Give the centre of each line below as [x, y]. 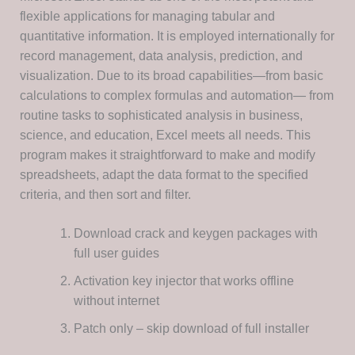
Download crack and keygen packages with [195, 234]
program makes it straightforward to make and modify [167, 155]
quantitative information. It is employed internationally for [177, 36]
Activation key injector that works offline [183, 281]
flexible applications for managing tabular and [147, 17]
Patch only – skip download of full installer [191, 329]
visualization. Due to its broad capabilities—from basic [171, 76]
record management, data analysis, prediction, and [161, 56]
